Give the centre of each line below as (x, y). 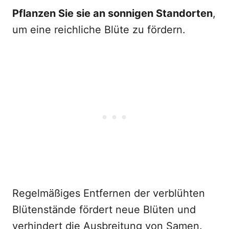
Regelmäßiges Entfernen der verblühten (109, 193)
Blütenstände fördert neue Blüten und (104, 210)
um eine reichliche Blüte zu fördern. (99, 30)
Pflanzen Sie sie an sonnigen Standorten (112, 13)
